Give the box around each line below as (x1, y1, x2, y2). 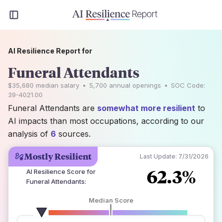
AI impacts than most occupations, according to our (8, 116, 204, 126)
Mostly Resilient (24, 151, 92, 162)
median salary (34, 81, 79, 89)
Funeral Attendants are (8, 103, 97, 113)
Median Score (88, 196, 133, 204)
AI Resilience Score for (26, 167, 96, 175)
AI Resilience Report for (8, 47, 92, 55)
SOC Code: (171, 81, 205, 89)
